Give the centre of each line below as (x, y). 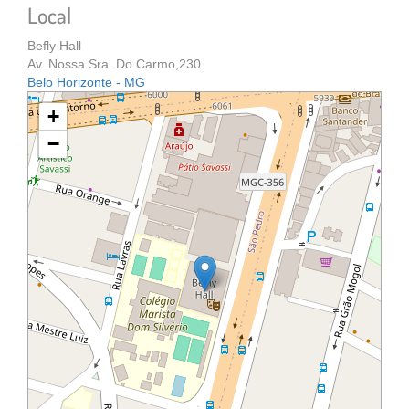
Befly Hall (54, 46)
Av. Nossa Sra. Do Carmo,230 (114, 64)
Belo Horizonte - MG (86, 82)
